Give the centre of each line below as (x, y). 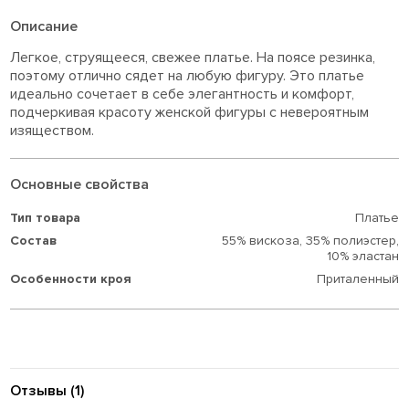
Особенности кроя (71, 278)
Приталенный (357, 278)
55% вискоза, (262, 240)
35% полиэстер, (350, 240)
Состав (34, 240)
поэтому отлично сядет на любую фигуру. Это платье (188, 75)
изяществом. (52, 130)
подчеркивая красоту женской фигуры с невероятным (190, 112)
